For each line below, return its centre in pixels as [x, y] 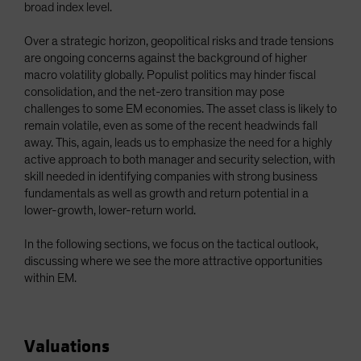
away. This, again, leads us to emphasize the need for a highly [178, 142]
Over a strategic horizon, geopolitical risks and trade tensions [179, 41]
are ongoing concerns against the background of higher [166, 58]
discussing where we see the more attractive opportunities [173, 261]
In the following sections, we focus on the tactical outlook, [171, 244]
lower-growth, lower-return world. [112, 210]
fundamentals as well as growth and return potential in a [166, 193]
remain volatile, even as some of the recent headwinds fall [171, 125]
